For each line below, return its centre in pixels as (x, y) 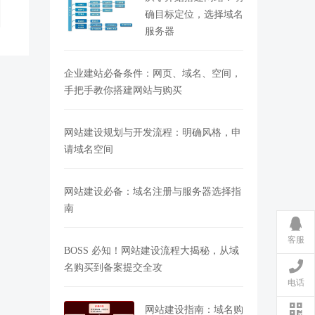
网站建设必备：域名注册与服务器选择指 (153, 191)
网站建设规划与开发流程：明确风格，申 (153, 132)
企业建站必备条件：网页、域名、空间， (153, 73)
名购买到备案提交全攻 (113, 267)
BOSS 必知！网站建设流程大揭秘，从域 (152, 250)
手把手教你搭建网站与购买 (123, 90)
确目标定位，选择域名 (194, 14)
